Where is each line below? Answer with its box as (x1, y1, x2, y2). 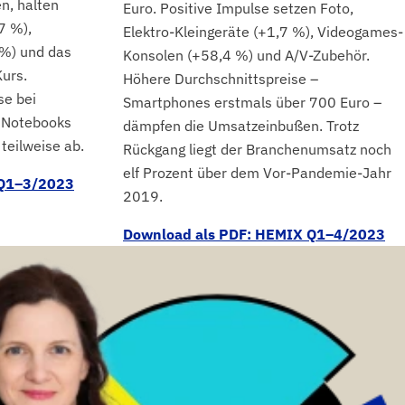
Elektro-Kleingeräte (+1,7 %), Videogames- (123, 23, 403, 41)
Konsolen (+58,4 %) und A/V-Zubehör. (123, 46, 370, 64)
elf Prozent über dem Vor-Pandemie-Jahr (123, 164, 391, 182)
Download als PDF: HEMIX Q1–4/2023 (123, 225, 385, 243)
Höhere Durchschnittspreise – (123, 70, 318, 88)
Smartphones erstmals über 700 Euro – (123, 93, 381, 111)
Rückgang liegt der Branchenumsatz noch (123, 140, 391, 158)
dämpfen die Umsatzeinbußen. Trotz (123, 117, 359, 135)
